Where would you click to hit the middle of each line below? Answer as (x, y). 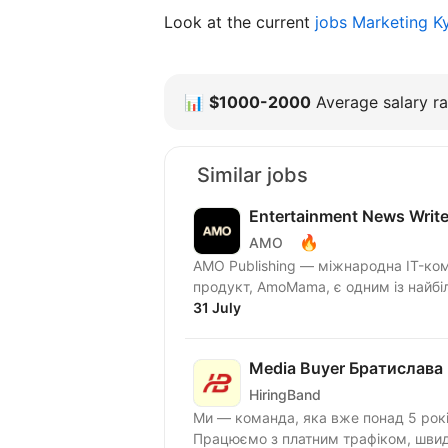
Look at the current (239, 22)
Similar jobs (252, 175)
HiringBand (285, 394)
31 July (217, 307)
